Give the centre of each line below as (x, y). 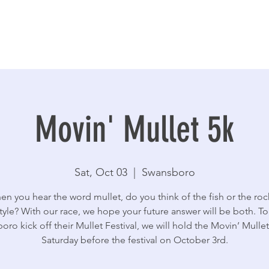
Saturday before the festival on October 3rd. (134, 240)
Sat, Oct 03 (101, 172)
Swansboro (168, 172)
